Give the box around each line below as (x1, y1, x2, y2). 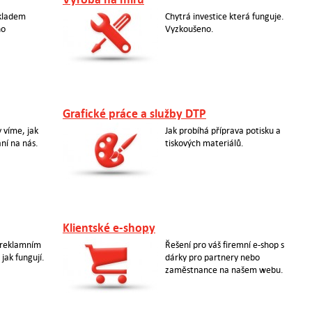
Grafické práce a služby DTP (62, 106, 206, 122)
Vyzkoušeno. (164, 23, 214, 35)
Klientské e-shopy (62, 220, 155, 236)
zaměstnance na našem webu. (164, 264, 283, 276)
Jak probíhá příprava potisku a (164, 125, 281, 136)
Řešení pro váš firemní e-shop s (164, 239, 284, 251)
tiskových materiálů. (164, 137, 244, 149)
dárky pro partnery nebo (164, 251, 260, 263)
